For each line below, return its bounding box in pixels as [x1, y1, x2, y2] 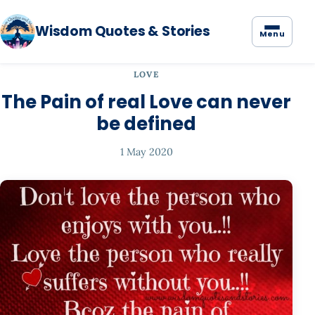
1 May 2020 [120, 146, 173, 159]
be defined [96, 111, 196, 137]
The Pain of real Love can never [1, 89, 291, 115]
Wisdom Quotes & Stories [35, 22, 210, 41]
